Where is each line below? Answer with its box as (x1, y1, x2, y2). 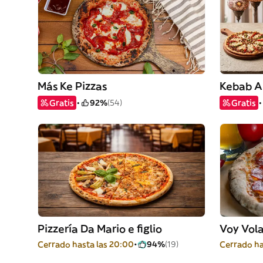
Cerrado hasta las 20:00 (38, 239, 134, 249)
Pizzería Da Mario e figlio (38, 222, 162, 235)
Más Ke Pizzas (38, 79, 107, 93)
